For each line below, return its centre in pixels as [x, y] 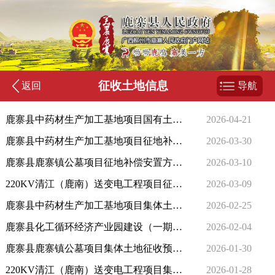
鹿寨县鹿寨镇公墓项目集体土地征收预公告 [177, 248]
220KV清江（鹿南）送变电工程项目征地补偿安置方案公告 [177, 184]
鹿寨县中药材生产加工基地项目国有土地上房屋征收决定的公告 [177, 119]
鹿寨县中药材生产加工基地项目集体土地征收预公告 [177, 205]
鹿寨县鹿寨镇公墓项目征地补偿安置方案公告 [177, 162]
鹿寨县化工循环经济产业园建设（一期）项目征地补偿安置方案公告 [177, 227]
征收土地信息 [133, 86]
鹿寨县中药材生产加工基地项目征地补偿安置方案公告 [177, 141]
